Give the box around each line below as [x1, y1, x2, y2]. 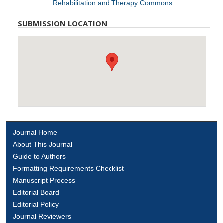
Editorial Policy [13, 200, 59, 209]
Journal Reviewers [13, 212, 72, 221]
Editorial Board [13, 188, 60, 197]
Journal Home [13, 128, 58, 137]
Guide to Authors [13, 152, 66, 161]
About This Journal [13, 140, 73, 149]
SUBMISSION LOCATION [18, 18, 108, 29]
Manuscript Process [13, 176, 76, 185]
